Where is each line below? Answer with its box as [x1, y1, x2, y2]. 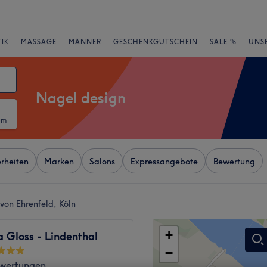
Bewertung [213, 156, 255, 167]
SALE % [210, 38, 237, 46]
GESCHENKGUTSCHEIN [113, 38, 198, 46]
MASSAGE [21, 38, 57, 46]
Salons [89, 156, 115, 167]
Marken [44, 156, 74, 167]
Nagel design [36, 89, 126, 107]
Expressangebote [131, 156, 198, 167]
